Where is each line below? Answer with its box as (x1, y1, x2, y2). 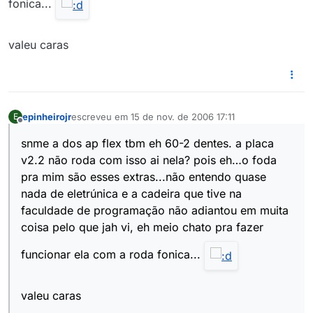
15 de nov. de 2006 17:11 (131, 110, 235, 122)
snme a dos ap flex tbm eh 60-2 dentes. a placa (21, 136, 274, 151)
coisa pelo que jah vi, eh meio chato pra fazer (21, 220, 263, 235)
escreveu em (71, 110, 131, 122)
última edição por (71, 117, 145, 129)
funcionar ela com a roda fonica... (21, 247, 204, 262)
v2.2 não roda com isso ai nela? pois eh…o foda (21, 153, 277, 168)
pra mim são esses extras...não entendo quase (21, 170, 266, 184)
